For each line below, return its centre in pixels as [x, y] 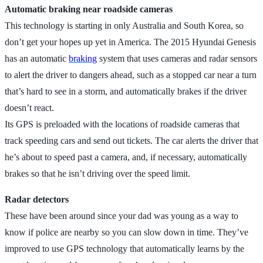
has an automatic [37, 58]
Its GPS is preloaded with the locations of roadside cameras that [122, 124]
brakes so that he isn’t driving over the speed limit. [97, 173]
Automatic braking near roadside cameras [89, 9]
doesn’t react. [29, 107]
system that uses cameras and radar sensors [177, 58]
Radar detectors [37, 199]
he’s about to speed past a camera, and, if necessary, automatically [126, 157]
